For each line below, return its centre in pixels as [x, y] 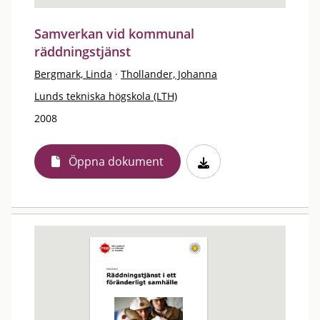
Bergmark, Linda [73, 74]
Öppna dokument [116, 161]
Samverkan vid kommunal [114, 34]
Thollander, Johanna [169, 74]
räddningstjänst [82, 51]
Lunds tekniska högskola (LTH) [106, 96]
